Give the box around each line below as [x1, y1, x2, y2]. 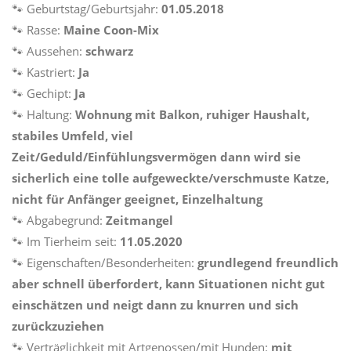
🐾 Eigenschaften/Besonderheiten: [12, 255, 197, 271]
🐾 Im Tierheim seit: [12, 233, 120, 250]
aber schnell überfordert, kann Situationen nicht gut [12, 276, 325, 292]
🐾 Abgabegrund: [12, 212, 106, 229]
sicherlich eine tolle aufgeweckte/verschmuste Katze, [12, 170, 329, 186]
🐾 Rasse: [12, 22, 63, 38]
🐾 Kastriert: [12, 64, 78, 81]
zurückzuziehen [12, 318, 104, 335]
